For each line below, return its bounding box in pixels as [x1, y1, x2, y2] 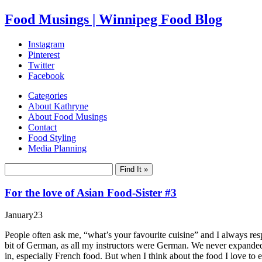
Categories [28, 90, 67, 101]
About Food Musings [28, 111, 107, 122]
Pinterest [28, 49, 60, 60]
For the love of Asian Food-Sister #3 [5, 186, 177, 199]
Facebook [28, 70, 64, 81]
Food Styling [28, 132, 76, 143]
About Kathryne [28, 101, 88, 111]
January [5, 210, 33, 220]
